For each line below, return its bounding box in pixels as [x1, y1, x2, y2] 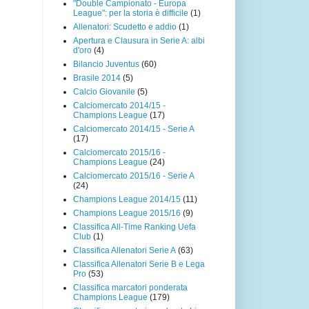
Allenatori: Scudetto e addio [73, 21, 177, 32]
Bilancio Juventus [73, 59, 139, 69]
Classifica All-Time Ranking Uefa [73, 221, 196, 232]
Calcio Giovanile [73, 86, 135, 97]
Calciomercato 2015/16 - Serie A [73, 170, 195, 181]
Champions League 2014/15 [73, 194, 181, 204]
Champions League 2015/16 [73, 208, 181, 218]
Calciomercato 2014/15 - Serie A [73, 123, 195, 134]
